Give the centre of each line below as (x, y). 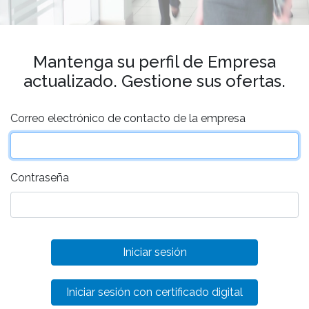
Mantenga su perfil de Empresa (154, 61)
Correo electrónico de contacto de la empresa (128, 118)
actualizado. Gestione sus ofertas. (154, 81)
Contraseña (40, 177)
